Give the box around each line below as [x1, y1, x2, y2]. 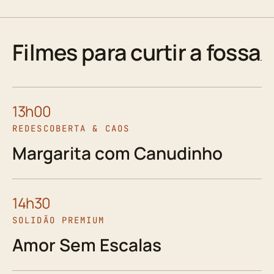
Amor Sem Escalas [12, 232, 161, 256]
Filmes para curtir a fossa [12, 37, 261, 67]
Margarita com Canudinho [12, 141, 223, 165]
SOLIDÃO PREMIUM [12, 214, 105, 226]
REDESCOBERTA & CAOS [12, 122, 130, 134]
